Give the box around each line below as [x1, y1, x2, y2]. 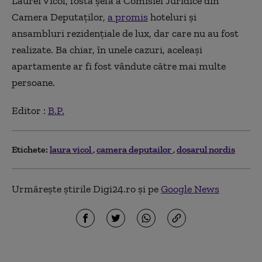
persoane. [12, 76, 57, 89]
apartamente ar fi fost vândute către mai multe [12, 60, 226, 73]
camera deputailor [96, 144, 173, 155]
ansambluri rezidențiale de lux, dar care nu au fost [12, 27, 239, 40]
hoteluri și [148, 11, 196, 23]
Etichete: [12, 144, 48, 155]
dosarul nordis [177, 144, 235, 155]
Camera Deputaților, [12, 11, 108, 23]
